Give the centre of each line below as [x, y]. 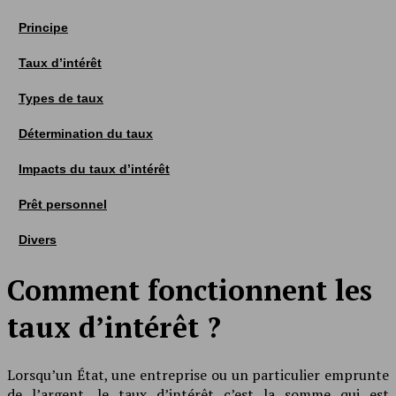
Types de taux [61, 98]
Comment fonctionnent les [190, 290]
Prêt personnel [63, 204]
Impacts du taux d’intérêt [94, 169]
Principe [43, 27]
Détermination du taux [86, 133]
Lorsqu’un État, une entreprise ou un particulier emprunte [198, 374]
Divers [38, 240]
